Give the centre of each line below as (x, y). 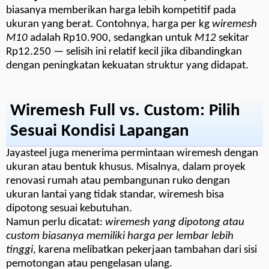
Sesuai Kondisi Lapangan (100, 131)
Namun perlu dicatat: (56, 222)
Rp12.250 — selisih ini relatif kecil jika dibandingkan (124, 52)
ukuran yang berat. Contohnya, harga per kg (109, 24)
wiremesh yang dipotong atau (175, 222)
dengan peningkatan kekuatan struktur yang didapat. (127, 65)
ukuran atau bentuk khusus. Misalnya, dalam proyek (126, 167)
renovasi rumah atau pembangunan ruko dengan (118, 181)
